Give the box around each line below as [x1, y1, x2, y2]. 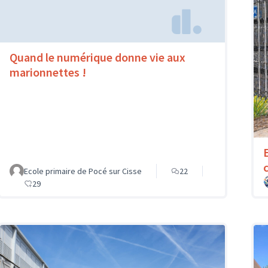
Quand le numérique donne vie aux [10, 49, 185, 65]
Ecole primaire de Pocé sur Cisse [24, 166, 142, 177]
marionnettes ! [10, 64, 86, 80]
